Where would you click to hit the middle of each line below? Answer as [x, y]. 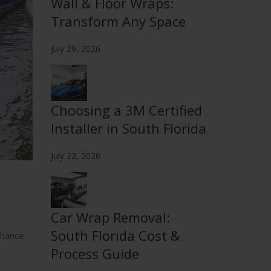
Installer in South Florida [128, 128]
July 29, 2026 [75, 49]
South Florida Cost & [115, 235]
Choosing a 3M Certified [126, 110]
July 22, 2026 [75, 156]
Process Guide [95, 253]
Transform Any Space [118, 21]
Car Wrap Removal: [110, 217]
